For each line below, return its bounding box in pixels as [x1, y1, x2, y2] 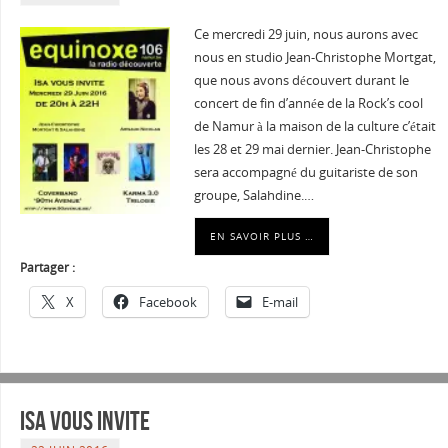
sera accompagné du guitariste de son [193, 163, 418, 181]
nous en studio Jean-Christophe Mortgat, [193, 48, 436, 66]
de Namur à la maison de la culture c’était [193, 117, 436, 135]
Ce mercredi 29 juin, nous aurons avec [193, 25, 418, 43]
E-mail [261, 292, 298, 311]
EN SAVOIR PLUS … [209, 228, 314, 243]
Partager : [19, 258, 75, 276]
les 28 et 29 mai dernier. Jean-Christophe [193, 140, 431, 158]
